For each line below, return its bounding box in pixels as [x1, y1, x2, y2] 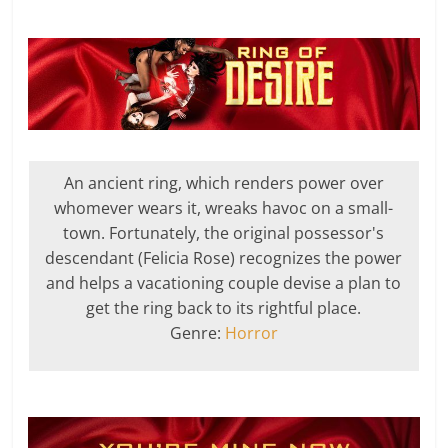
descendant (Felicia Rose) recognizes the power [45, 246, 403, 269]
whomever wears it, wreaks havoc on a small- [54, 196, 394, 219]
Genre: [169, 321, 225, 344]
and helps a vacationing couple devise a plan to [46, 271, 402, 294]
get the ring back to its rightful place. [86, 296, 362, 319]
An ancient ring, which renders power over [63, 171, 384, 194]
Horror [224, 321, 278, 344]
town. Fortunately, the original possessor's [63, 221, 385, 244]
